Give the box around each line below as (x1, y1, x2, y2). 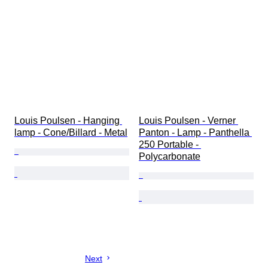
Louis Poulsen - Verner (139, 115, 238, 126)
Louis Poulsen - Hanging (14, 115, 122, 126)
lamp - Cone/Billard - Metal (14, 127, 127, 138)
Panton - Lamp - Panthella (139, 127, 252, 138)
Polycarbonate (139, 151, 200, 162)
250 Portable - (139, 139, 201, 150)
